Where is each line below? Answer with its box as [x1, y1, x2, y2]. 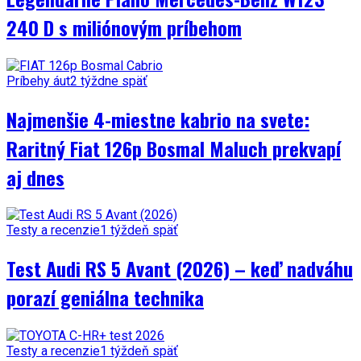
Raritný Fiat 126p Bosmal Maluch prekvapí [6, 133, 341, 163]
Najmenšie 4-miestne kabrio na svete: [6, 104, 309, 134]
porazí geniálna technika [6, 283, 204, 313]
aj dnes [6, 162, 64, 192]
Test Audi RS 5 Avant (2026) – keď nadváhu [6, 254, 353, 284]
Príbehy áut [6, 73, 70, 89]
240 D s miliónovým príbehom [6, 12, 242, 42]
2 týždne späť [70, 73, 147, 89]
